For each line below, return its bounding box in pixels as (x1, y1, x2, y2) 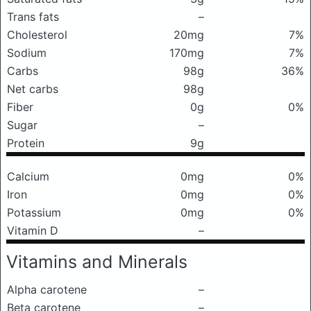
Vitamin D (7, 224, 58, 237)
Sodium (7, 46, 47, 60)
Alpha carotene (7, 283, 87, 296)
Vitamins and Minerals (6, 251, 187, 272)
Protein (7, 136, 44, 150)
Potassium (7, 205, 61, 219)
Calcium (7, 169, 49, 183)
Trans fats (7, 10, 59, 24)
